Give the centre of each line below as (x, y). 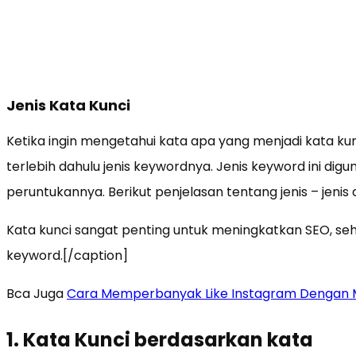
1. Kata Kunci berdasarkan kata (160, 339)
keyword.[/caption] (67, 255)
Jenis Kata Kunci (68, 105)
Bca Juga (37, 293)
